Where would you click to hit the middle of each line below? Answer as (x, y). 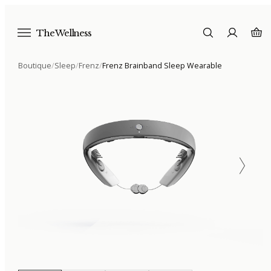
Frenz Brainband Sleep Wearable (162, 66)
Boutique (35, 66)
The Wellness (64, 33)
